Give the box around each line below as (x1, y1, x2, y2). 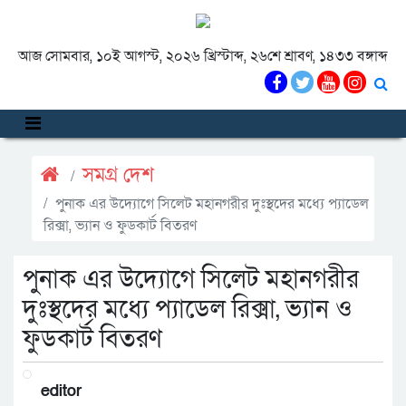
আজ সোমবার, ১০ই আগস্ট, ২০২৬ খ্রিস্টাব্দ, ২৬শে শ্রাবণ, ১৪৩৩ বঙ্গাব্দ (18, 46, 388, 66)
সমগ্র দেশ (82, 162, 154, 188)
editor (41, 381, 82, 401)
